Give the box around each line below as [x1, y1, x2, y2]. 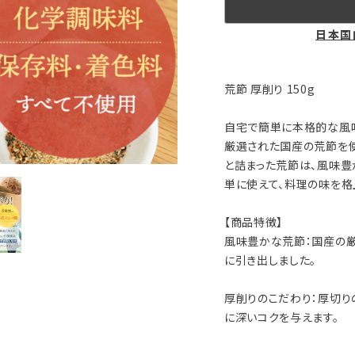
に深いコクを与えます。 [223, 309, 339, 325]
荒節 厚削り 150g [223, 81, 315, 97]
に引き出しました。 [223, 252, 317, 268]
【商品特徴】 [223, 214, 284, 230]
